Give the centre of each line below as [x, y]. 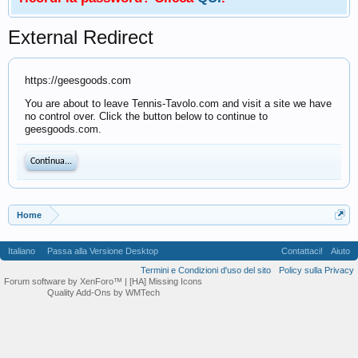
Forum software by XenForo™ [64, 281]
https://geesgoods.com [78, 80]
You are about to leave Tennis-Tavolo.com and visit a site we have [178, 103]
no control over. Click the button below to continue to [146, 116]
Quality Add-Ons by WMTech [103, 292]
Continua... [51, 161]
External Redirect [81, 37]
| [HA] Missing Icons [163, 281]
